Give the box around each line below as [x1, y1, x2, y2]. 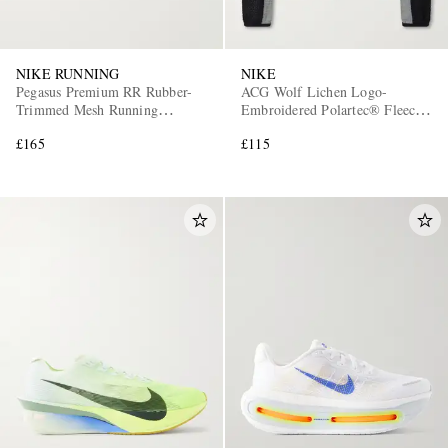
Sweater [241, 118, 288, 138]
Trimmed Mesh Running [16, 100, 158, 120]
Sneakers [16, 118, 68, 138]
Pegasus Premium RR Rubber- [16, 82, 193, 102]
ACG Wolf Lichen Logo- [241, 82, 388, 102]
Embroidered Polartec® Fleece [241, 100, 422, 120]
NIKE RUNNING [16, 64, 120, 84]
